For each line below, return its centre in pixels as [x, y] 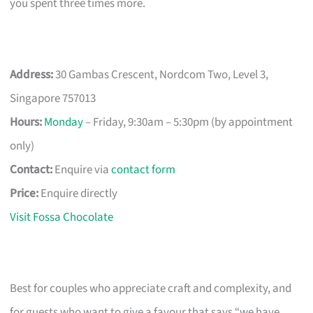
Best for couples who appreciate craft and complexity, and [151, 288]
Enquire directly [78, 193]
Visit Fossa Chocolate [62, 217]
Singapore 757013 [53, 98]
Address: [32, 74]
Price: [24, 193]
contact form [144, 169]
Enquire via [82, 169]
